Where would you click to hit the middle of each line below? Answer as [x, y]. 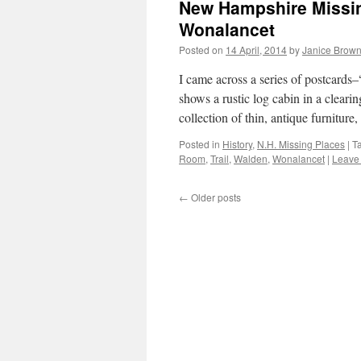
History [237, 144]
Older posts [215, 197]
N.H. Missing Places [301, 144]
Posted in [199, 144]
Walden [251, 158]
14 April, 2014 [256, 50]
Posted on [201, 50]
